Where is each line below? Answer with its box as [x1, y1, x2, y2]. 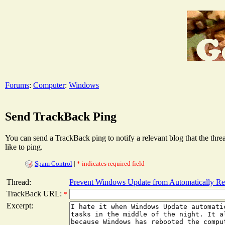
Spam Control [35, 159, 72, 167]
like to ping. [5, 142, 43, 151]
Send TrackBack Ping [5, 109, 117, 123]
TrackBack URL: [7, 189, 64, 198]
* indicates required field [77, 159, 145, 167]
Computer [33, 80, 65, 89]
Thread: [7, 177, 31, 186]
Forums [5, 80, 29, 89]
